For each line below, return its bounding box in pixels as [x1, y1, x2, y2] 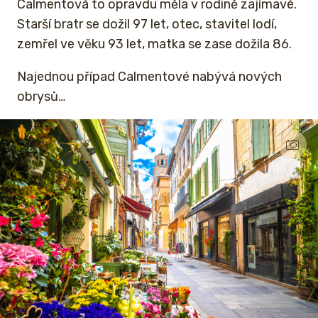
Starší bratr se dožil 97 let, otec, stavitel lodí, [17, 16, 277, 32]
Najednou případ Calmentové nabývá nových [17, 68, 282, 84]
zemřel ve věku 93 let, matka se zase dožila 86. [17, 35, 292, 52]
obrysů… [17, 88, 65, 104]
